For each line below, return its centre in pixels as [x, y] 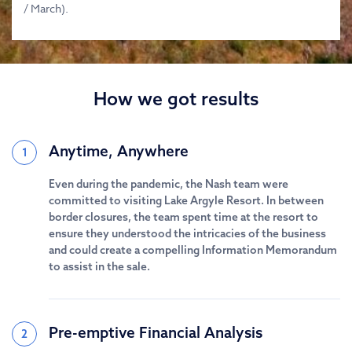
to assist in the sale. [99, 266]
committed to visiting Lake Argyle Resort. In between [186, 200]
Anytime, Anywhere [119, 151]
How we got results [176, 99]
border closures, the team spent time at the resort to [183, 217]
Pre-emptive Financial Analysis [156, 332]
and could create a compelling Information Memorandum [193, 250]
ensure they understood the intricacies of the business [187, 233]
